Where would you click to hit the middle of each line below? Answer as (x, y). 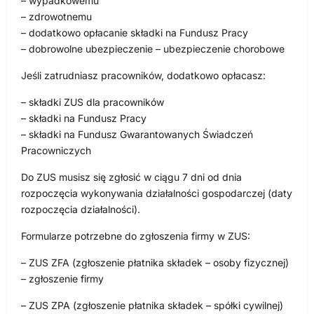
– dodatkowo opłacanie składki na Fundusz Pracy (135, 32)
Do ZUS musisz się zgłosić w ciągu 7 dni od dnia (131, 177)
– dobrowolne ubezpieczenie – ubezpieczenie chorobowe (153, 48)
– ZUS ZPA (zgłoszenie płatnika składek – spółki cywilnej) (152, 305)
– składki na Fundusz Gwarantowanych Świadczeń (137, 134)
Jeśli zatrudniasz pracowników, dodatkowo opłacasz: (143, 75)
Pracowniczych (56, 150)
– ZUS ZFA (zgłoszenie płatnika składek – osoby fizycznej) (155, 262)
